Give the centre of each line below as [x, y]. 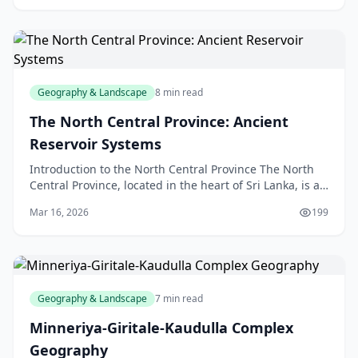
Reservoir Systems [95, 144]
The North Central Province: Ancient [159, 121]
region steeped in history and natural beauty [150, 201]
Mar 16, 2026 [59, 212]
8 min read [179, 92]
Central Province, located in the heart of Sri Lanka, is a [175, 185]
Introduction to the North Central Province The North [172, 169]
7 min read [179, 298]
